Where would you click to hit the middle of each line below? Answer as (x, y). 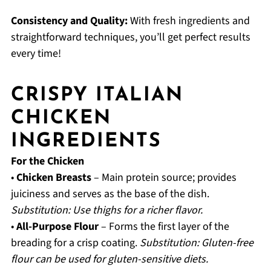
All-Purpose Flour (57, 227)
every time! (36, 54)
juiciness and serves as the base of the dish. (110, 194)
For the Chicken (47, 162)
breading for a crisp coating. (75, 243)
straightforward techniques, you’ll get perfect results (130, 38)
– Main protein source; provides (164, 178)
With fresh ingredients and (188, 21)
